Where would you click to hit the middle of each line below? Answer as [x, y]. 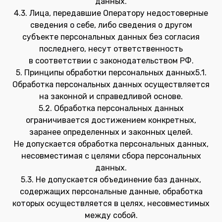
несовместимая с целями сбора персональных [111, 156]
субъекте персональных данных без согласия [111, 37]
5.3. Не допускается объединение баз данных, [111, 180]
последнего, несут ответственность [111, 49]
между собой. [111, 215]
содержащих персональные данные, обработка [111, 192]
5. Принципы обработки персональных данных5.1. [111, 73]
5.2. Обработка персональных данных [111, 108]
